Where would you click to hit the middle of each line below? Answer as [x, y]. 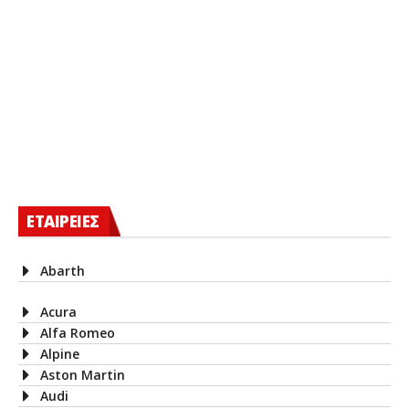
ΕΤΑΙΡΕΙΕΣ [63, 221]
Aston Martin [83, 374]
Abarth [63, 270]
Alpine [60, 353]
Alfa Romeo [78, 332]
